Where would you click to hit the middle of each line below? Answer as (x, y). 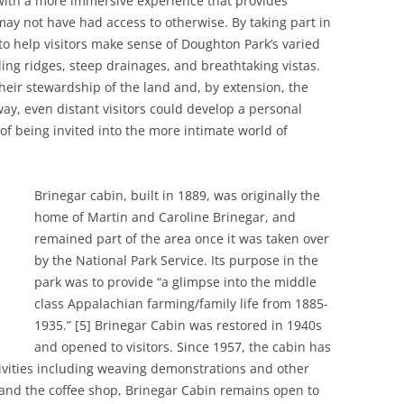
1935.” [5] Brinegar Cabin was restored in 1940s (178, 326)
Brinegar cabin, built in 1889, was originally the (177, 196)
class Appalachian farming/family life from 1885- (181, 304)
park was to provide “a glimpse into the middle (175, 282)
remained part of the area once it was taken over (182, 239)
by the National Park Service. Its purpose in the (176, 261)
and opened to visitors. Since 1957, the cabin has (183, 347)
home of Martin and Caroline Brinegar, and (165, 217)
